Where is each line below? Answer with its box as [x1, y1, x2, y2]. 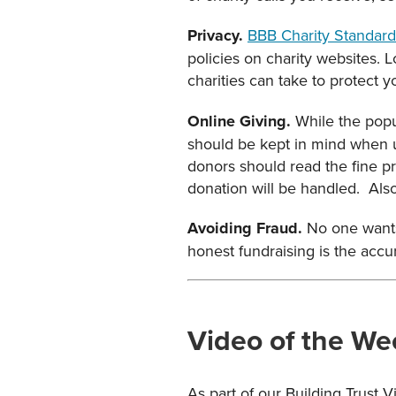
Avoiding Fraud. [187, 217, 307, 240]
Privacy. [187, 24, 247, 48]
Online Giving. [187, 110, 295, 133]
